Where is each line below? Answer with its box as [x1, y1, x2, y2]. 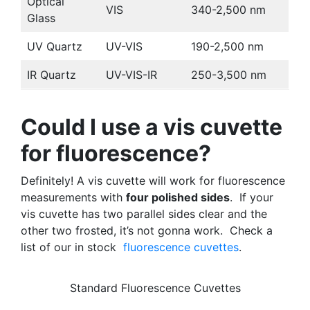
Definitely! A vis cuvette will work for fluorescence [21, 173, 285, 188]
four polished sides [126, 190, 230, 204]
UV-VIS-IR [106, 67, 157, 82]
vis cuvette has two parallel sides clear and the [21, 206, 267, 221]
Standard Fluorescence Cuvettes [69, 280, 241, 295]
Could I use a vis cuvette [21, 113, 282, 140]
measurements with [21, 190, 126, 204]
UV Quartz [27, 39, 82, 53]
